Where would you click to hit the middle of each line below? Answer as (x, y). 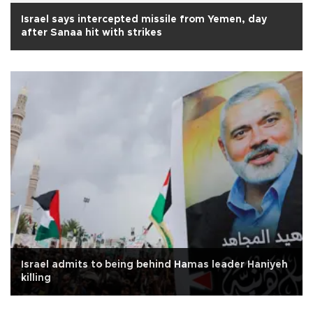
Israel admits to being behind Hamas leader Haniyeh (154, 265)
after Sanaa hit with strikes (92, 33)
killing (36, 278)
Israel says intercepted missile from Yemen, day (144, 20)
